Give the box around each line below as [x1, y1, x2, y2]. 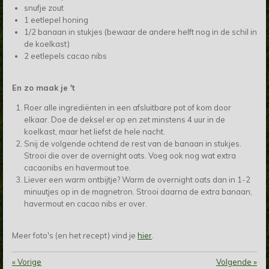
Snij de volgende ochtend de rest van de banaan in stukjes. [23, 139, 241, 149]
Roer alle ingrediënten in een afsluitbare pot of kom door [23, 103, 231, 113]
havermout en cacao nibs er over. [23, 199, 147, 209]
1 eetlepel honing [23, 15, 88, 25]
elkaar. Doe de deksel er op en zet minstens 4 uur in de [23, 115, 225, 125]
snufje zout [23, 3, 64, 13]
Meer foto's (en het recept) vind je [12, 231, 138, 241]
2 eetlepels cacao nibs [23, 51, 107, 61]
